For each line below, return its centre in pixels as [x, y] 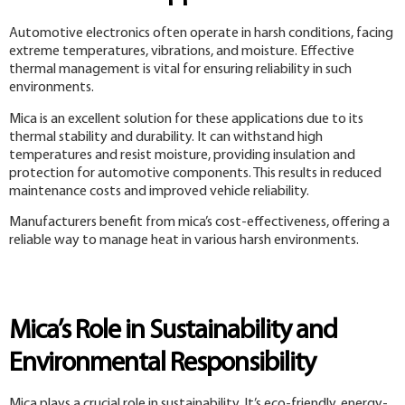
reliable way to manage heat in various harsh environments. [184, 241]
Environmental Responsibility [162, 363]
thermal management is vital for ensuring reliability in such [180, 70]
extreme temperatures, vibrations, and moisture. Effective [182, 52]
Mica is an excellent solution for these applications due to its [186, 119]
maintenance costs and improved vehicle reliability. [159, 191]
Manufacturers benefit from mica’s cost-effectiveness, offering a [199, 223]
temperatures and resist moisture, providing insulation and [182, 155]
